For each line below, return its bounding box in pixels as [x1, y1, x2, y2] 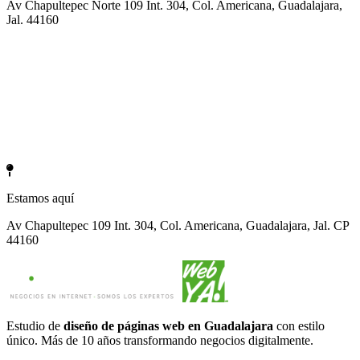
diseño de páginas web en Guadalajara [63, 319, 273, 333]
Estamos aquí [6, 191, 74, 206]
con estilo [273, 319, 325, 333]
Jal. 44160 [6, 13, 59, 27]
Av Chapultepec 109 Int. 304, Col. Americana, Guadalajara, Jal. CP [6, 219, 349, 233]
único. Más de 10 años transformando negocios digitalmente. [6, 333, 313, 348]
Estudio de [6, 319, 63, 333]
